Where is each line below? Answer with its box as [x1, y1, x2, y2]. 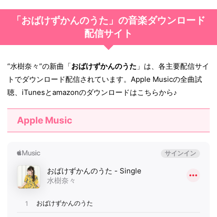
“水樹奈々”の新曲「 [7, 62, 71, 71]
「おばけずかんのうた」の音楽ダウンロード [12, 15, 205, 27]
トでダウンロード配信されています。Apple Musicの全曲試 [7, 75, 202, 84]
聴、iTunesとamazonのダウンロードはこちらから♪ [7, 88, 177, 97]
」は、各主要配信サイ [137, 62, 209, 71]
